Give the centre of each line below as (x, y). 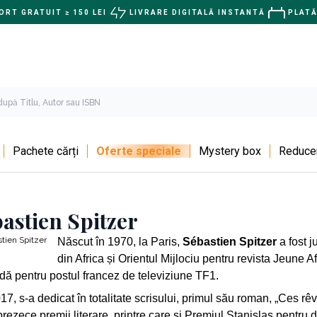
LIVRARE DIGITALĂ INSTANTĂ (197, 12)
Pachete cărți (46, 151)
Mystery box (230, 151)
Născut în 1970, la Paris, (120, 241)
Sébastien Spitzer (230, 241)
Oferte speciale (139, 151)
